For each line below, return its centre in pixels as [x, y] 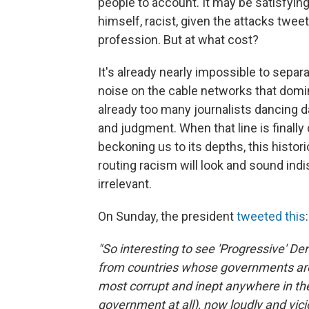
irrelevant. [125, 184]
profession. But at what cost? [178, 40]
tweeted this [271, 217]
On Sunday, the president [167, 217]
